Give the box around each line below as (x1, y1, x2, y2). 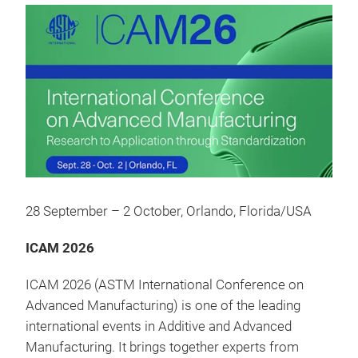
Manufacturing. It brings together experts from (26, 339, 299, 355)
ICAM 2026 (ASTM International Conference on (26, 276, 304, 292)
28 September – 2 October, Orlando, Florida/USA (26, 203, 312, 219)
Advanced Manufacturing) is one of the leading (26, 297, 300, 313)
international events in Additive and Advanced (26, 318, 292, 334)
